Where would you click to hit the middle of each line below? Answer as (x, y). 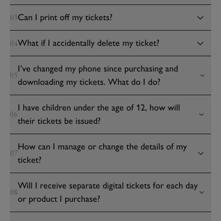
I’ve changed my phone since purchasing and (98, 69)
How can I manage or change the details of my (102, 147)
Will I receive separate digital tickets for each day (108, 185)
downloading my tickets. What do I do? (89, 82)
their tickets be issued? (59, 121)
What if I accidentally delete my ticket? (89, 43)
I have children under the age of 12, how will (99, 108)
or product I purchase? (59, 199)
